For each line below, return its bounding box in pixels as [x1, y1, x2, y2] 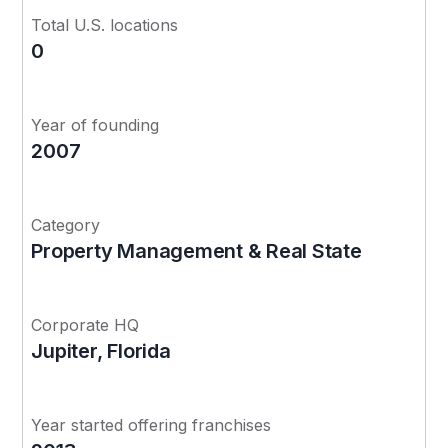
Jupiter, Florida [31, 338, 171, 363]
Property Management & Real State [31, 238, 362, 263]
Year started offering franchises [31, 414, 272, 435]
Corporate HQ [31, 314, 140, 335]
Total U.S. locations [31, 14, 179, 35]
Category [31, 214, 101, 235]
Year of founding [31, 114, 160, 135]
